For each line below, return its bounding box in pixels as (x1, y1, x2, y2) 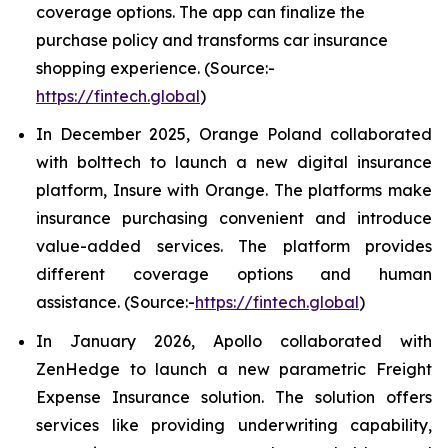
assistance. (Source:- (36, 292, 195, 313)
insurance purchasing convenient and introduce (36, 208, 432, 229)
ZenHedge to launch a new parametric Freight (36, 358, 432, 379)
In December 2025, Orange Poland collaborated (36, 124, 432, 145)
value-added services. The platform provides (36, 236, 432, 257)
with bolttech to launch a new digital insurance (36, 152, 432, 173)
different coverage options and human (36, 264, 432, 285)
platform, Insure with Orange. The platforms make (36, 180, 432, 201)
